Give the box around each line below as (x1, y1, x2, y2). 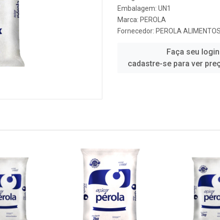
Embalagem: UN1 (117, 4, 171, 12)
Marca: (117, 16, 140, 24)
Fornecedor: (117, 27, 156, 35)
